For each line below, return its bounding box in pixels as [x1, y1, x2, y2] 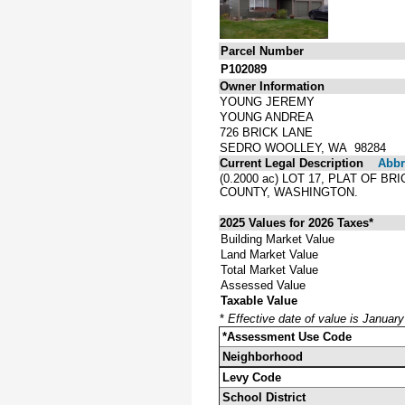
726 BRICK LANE [220, 125, 313, 139]
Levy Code [222, 370, 281, 384]
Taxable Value [221, 293, 297, 307]
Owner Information [220, 79, 325, 93]
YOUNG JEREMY [220, 94, 315, 108]
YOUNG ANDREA [220, 109, 314, 124]
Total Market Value [221, 262, 318, 277]
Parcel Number [221, 43, 304, 58]
